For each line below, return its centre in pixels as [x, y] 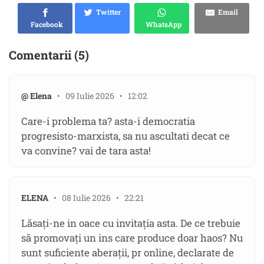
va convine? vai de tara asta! [86, 151]
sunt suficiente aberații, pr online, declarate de [128, 253]
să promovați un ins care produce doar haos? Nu [132, 238]
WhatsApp [162, 24]
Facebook [45, 24]
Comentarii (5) [49, 55]
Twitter [107, 12]
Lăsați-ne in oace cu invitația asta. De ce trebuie [131, 223]
